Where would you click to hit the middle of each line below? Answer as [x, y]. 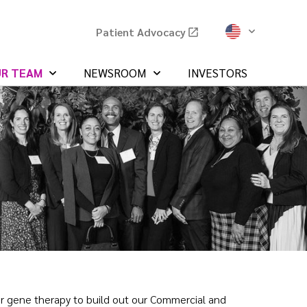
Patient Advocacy [141, 32]
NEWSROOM [115, 73]
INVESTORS [217, 73]
